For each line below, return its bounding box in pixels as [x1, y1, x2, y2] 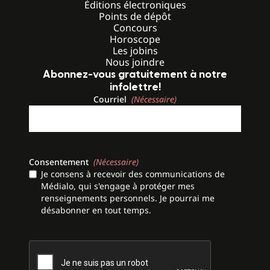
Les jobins [112, 44, 158, 58]
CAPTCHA [28, 240, 66, 252]
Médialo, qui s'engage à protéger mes [41, 180, 195, 192]
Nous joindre [105, 55, 165, 69]
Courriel [93, 93, 127, 105]
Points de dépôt [99, 10, 171, 24]
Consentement [29, 156, 89, 168]
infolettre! [109, 82, 161, 93]
